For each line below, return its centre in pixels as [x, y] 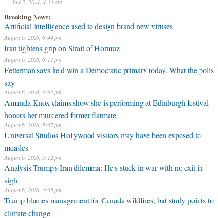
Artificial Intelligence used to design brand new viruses [88, 26]
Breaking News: [27, 17]
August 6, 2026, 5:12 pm [33, 157]
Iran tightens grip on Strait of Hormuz [62, 48]
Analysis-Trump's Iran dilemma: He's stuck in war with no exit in [103, 168]
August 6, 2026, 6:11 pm [33, 59]
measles [16, 146]
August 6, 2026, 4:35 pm [33, 190]
